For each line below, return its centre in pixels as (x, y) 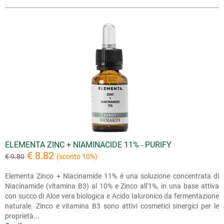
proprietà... (22, 216)
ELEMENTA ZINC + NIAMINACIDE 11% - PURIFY (88, 144)
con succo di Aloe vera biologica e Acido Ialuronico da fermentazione (112, 196)
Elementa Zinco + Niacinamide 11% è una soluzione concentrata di (112, 176)
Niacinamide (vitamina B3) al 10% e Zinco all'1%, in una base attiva (112, 186)
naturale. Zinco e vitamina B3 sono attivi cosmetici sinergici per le (112, 206)
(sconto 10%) (77, 156)
